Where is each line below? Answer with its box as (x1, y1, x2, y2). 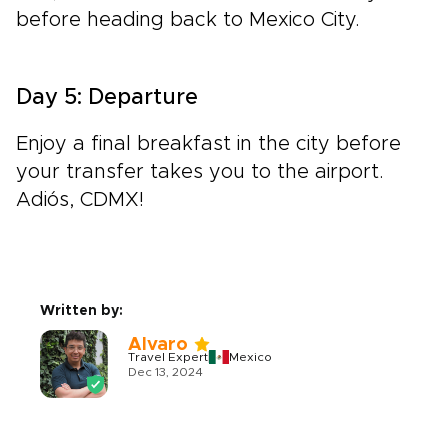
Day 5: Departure (16, 87, 198, 110)
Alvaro (128, 336, 188, 355)
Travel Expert (128, 351, 208, 364)
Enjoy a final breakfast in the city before (16, 134, 401, 155)
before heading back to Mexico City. (16, 10, 360, 31)
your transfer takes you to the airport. (16, 162, 384, 183)
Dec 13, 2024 (128, 366, 203, 379)
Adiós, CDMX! (16, 190, 144, 211)
